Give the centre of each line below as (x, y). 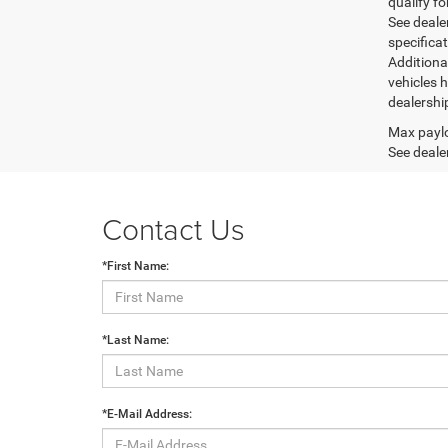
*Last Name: (135, 339)
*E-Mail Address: (147, 413)
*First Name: (135, 265)
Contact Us (173, 228)
